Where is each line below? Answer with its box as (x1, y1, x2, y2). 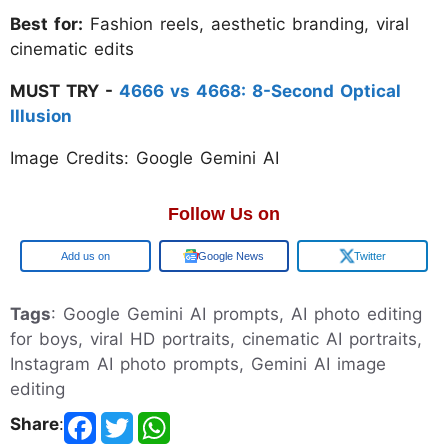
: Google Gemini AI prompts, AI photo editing (51, 304, 422, 325)
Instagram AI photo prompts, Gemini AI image (10, 354, 386, 375)
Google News (198, 250, 264, 263)
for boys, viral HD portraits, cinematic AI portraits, (10, 329, 422, 350)
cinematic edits (10, 39, 134, 60)
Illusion (10, 106, 72, 127)
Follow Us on (168, 204, 280, 225)
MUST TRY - (10, 81, 119, 102)
